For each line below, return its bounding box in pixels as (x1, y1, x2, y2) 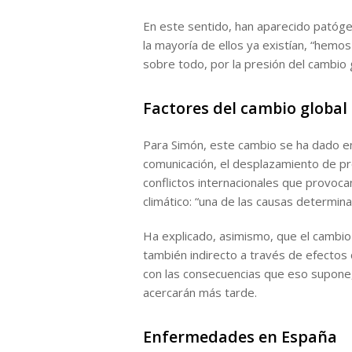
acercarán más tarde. (143, 284, 257, 300)
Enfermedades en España (143, 326, 337, 347)
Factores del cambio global (143, 97, 347, 119)
